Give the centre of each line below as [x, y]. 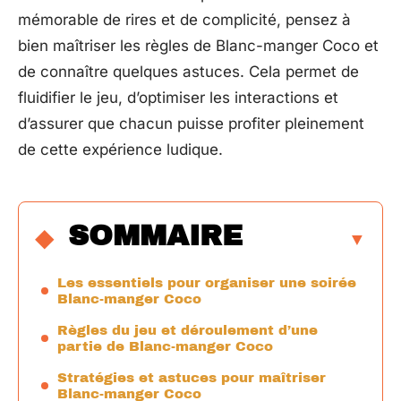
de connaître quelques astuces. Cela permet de [188, 72]
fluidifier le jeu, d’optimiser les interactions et [178, 98]
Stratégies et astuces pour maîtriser [192, 377]
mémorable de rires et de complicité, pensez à [184, 20]
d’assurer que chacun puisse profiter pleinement [191, 124]
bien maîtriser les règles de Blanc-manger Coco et [198, 46]
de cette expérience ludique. [120, 149]
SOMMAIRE [155, 235]
